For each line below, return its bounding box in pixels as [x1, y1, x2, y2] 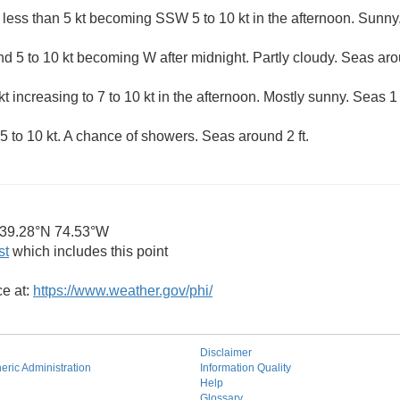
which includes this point [9, 244, 168, 259]
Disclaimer [200, 346, 252, 359]
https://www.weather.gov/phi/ [33, 283, 212, 298]
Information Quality [200, 362, 291, 374]
